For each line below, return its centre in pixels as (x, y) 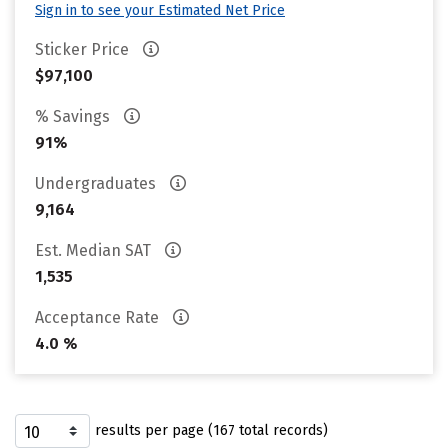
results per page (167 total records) (211, 430)
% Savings (74, 116)
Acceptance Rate (99, 317)
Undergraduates (97, 183)
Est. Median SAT (95, 250)
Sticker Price (84, 49)
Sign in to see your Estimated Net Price (160, 10)
